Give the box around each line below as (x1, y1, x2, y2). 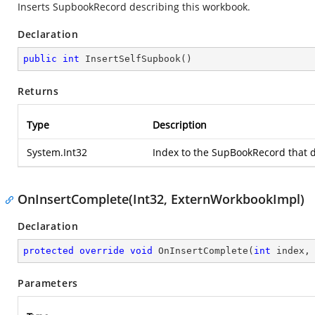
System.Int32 (27, 146, 87, 159)
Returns (18, 84, 59, 98)
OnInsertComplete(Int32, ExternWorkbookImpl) (18, 191, 304, 207)
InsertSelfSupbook (85, 53, 181, 64)
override (79, 245, 124, 256)
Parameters (18, 276, 78, 290)
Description (153, 118, 207, 131)
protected (23, 245, 74, 256)
